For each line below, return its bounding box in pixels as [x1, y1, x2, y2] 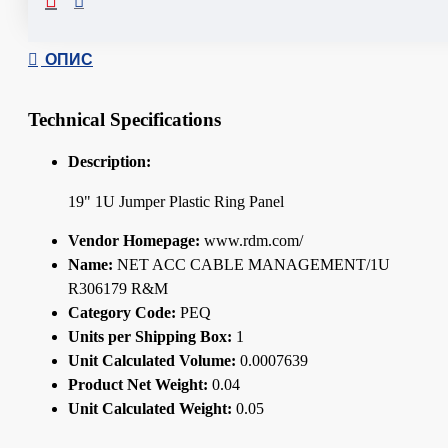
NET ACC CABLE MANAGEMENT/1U [113, 255, 390, 273]
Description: [68, 152, 151, 170]
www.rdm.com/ [200, 231, 303, 249]
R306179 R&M [68, 279, 168, 297]
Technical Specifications [28, 108, 221, 130]
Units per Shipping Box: [68, 327, 232, 345]
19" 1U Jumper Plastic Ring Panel [68, 192, 284, 210]
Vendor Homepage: [68, 231, 200, 249]
